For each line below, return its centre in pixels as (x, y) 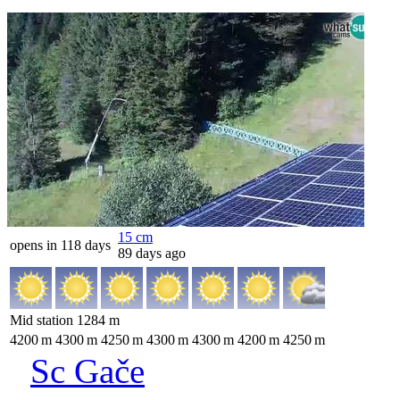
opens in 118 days (60, 245)
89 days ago (152, 253)
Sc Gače (87, 371)
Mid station (43, 320)
